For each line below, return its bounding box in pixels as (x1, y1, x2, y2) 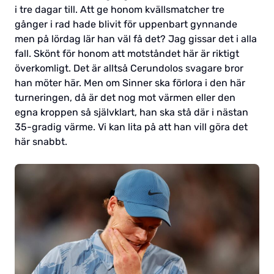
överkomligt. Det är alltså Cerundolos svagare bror (15, 62, 243, 75)
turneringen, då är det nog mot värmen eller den (15, 92, 235, 104)
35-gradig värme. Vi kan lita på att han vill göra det (15, 121, 248, 133)
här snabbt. (15, 136, 67, 148)
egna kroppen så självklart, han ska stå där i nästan (15, 106, 248, 119)
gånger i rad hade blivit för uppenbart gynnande (15, 18, 237, 31)
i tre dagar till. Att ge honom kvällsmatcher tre (15, 4, 224, 16)
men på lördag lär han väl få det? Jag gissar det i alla (15, 33, 257, 45)
